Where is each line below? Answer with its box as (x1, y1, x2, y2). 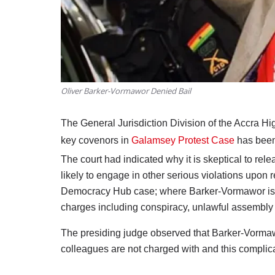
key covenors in (61, 135, 131, 146)
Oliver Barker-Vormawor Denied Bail (61, 85, 191, 97)
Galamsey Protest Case (131, 135, 234, 146)
